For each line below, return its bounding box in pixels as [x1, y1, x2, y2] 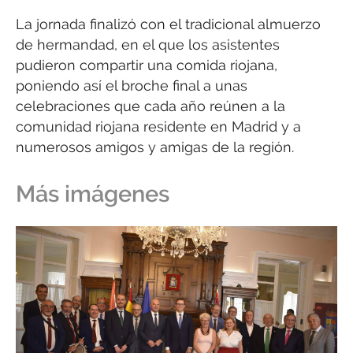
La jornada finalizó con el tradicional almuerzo [16, 15, 321, 32]
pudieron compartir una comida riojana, [16, 56, 277, 73]
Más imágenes [16, 180, 169, 207]
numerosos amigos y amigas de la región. [16, 138, 294, 155]
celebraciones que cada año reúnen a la [16, 97, 285, 114]
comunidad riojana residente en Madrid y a [16, 117, 301, 135]
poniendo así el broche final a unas [16, 76, 247, 94]
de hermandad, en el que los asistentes [16, 35, 280, 53]
